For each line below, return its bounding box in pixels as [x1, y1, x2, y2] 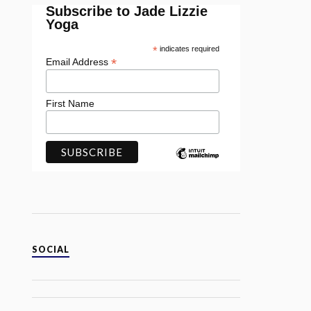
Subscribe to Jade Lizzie [46, 3, 208, 19]
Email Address [46, 56, 112, 67]
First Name [46, 97, 95, 109]
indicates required [157, 44, 219, 53]
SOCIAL [32, 244, 70, 255]
